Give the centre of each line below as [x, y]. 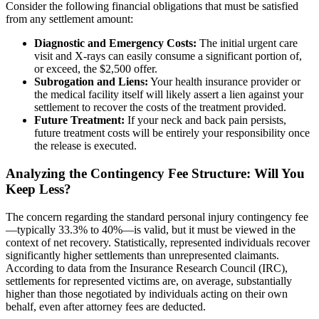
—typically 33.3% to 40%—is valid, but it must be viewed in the [151, 229]
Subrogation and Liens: [91, 82]
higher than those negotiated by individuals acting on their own [147, 293]
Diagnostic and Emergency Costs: [115, 43]
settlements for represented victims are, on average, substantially [149, 281]
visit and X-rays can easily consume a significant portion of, [168, 56]
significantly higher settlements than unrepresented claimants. [142, 255]
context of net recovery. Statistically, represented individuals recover [158, 242]
